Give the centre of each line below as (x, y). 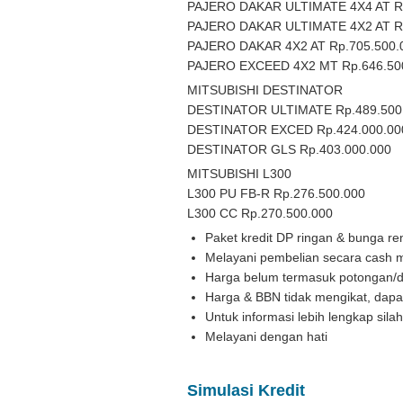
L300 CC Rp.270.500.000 (260, 213)
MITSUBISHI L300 (239, 174)
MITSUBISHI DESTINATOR (265, 90)
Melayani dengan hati (266, 336)
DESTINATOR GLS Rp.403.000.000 (289, 149)
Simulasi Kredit (246, 390)
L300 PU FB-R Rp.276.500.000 (276, 193)
